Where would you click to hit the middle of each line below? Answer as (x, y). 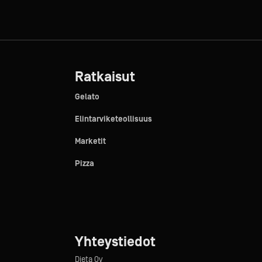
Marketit (90, 142)
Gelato (87, 97)
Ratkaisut (105, 77)
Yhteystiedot (115, 242)
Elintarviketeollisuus (113, 119)
